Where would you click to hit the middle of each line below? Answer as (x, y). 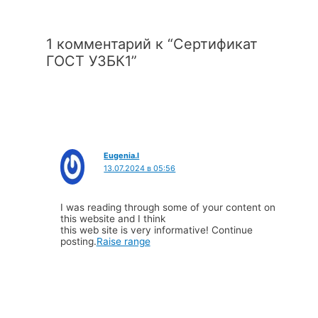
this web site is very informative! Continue (156, 230)
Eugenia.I (122, 155)
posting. (78, 241)
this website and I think (113, 218)
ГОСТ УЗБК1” (91, 61)
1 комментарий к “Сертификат (152, 44)
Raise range (123, 241)
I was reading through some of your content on (168, 207)
